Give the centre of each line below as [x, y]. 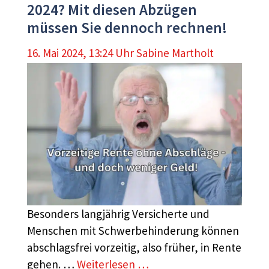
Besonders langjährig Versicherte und [118, 214]
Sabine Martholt [175, 53]
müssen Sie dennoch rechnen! [127, 28]
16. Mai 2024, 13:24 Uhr [80, 53]
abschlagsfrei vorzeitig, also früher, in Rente [134, 248]
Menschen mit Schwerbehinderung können [133, 231]
